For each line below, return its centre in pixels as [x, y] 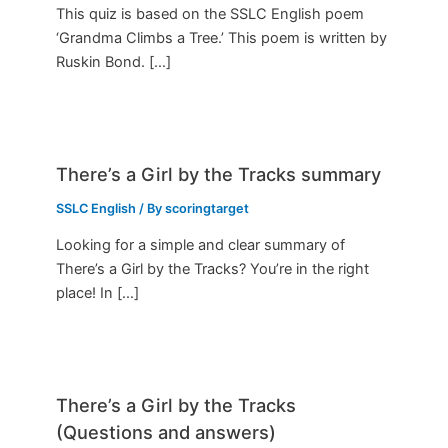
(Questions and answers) [166, 432]
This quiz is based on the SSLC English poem [210, 13]
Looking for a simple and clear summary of [201, 245]
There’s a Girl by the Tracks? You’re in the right [213, 269]
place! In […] [98, 293]
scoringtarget [207, 208]
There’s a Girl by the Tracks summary [219, 173]
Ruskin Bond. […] [114, 61]
